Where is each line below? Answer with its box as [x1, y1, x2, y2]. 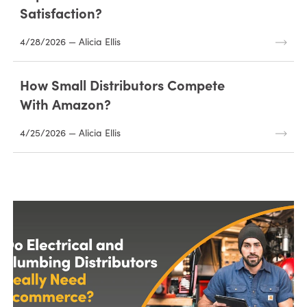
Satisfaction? [19, 3, 102, 22]
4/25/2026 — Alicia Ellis [19, 125, 121, 139]
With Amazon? [19, 94, 111, 113]
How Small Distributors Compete [19, 75, 225, 94]
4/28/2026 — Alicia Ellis [19, 34, 121, 48]
